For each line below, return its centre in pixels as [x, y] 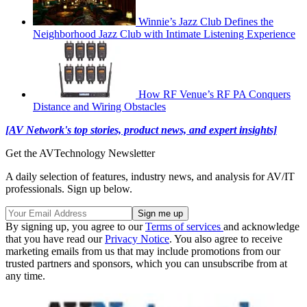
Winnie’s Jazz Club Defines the [206, 21]
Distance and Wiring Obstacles [99, 106]
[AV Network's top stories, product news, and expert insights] [141, 130]
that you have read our [55, 238]
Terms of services [184, 226]
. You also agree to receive [226, 238]
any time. [25, 275]
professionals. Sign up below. [69, 188]
